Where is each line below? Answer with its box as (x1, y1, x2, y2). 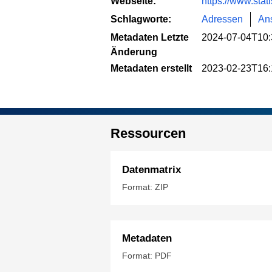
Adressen (202, 13, 243, 24)
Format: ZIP (122, 182, 168, 192)
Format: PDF (122, 250, 172, 260)
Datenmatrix (122, 164, 181, 176)
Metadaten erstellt (110, 63, 192, 73)
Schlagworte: (110, 13, 171, 24)
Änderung (110, 46, 157, 57)
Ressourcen (110, 125, 186, 141)
